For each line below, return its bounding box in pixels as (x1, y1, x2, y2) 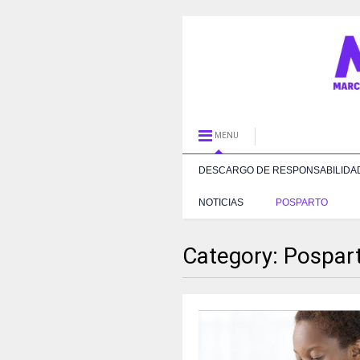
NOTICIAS (198, 196, 243, 208)
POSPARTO (276, 196, 328, 208)
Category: (182, 242, 284, 269)
